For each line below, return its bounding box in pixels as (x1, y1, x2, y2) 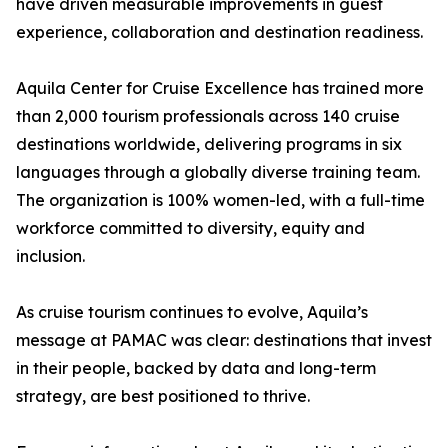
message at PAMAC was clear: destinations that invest (16, 330, 432, 350)
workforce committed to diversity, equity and (16, 218, 365, 238)
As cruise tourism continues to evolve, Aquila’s (16, 302, 368, 322)
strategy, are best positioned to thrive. (16, 386, 310, 406)
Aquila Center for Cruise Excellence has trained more (16, 78, 424, 98)
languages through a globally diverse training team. (16, 162, 420, 182)
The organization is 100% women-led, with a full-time (16, 190, 425, 210)
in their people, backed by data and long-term (16, 358, 376, 378)
